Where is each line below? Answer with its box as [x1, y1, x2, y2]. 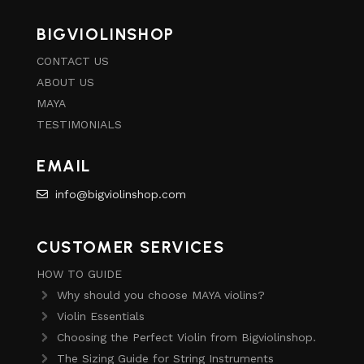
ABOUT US [37, 75, 94, 89]
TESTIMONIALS [37, 117, 122, 131]
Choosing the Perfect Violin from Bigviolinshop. [57, 330, 316, 344]
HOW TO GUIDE [37, 266, 122, 280]
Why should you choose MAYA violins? [57, 288, 265, 301]
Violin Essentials [57, 309, 145, 323]
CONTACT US [37, 54, 109, 67]
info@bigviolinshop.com [54, 187, 186, 201]
